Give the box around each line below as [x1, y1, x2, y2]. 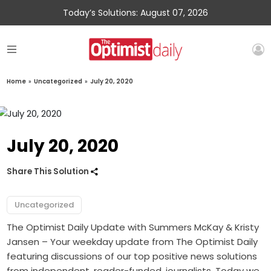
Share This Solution [7, 166, 91, 178]
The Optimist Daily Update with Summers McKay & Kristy [7, 221, 260, 234]
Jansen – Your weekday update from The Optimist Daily [7, 235, 258, 249]
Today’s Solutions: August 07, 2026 [63, 7, 208, 19]
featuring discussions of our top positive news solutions [7, 250, 258, 263]
